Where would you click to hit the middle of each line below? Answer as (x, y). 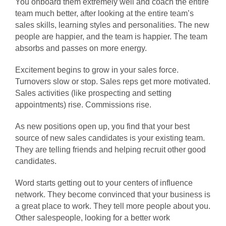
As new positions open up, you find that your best (102, 126)
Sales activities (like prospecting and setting (93, 93)
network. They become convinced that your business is (113, 194)
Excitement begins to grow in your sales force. (97, 70)
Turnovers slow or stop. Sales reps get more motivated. (113, 81)
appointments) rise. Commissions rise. (83, 105)
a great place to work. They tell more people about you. (113, 206)
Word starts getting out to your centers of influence (104, 183)
